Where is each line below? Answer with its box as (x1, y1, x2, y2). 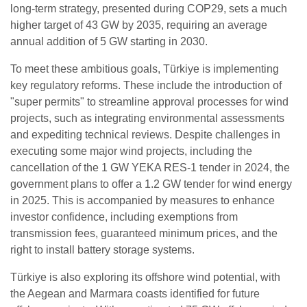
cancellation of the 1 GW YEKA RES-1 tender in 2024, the (10, 161, 290, 173)
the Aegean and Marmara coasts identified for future (10, 287, 260, 299)
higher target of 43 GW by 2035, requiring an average (10, 19, 267, 31)
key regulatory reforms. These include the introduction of (10, 79, 282, 91)
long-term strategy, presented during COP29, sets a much (10, 2, 287, 14)
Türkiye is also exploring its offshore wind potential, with (10, 271, 280, 283)
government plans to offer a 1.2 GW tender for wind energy (10, 177, 292, 190)
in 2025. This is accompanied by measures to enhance (10, 194, 275, 206)
